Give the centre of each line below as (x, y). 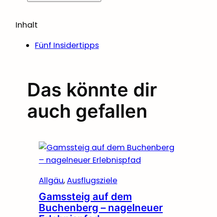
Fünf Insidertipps (67, 46)
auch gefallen (87, 111)
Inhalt (27, 25)
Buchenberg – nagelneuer (101, 207)
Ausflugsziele (92, 180)
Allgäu (51, 180)
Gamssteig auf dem (85, 196)
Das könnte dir (92, 90)
